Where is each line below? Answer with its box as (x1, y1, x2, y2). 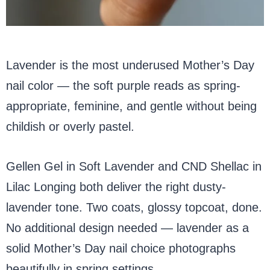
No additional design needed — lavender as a (6, 221, 249, 234)
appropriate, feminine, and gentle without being (6, 99, 257, 113)
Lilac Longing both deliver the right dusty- (6, 180, 226, 193)
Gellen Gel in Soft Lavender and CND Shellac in (6, 159, 262, 173)
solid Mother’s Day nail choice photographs (6, 241, 236, 255)
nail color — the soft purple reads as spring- (6, 78, 240, 92)
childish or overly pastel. (6, 119, 134, 133)
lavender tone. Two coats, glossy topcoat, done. (6, 200, 262, 214)
